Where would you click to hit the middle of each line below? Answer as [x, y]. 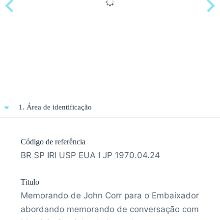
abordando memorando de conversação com [110, 209]
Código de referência [53, 141]
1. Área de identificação [55, 107]
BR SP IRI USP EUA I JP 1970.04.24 [90, 155]
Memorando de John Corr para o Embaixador [110, 195]
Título [30, 182]
